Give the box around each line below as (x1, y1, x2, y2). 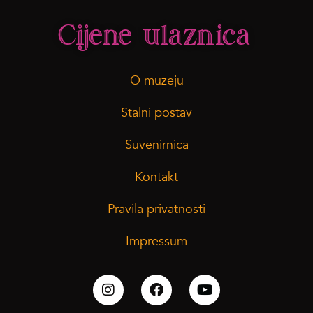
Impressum (126, 232, 187, 250)
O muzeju (129, 71, 184, 89)
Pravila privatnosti (108, 200, 205, 218)
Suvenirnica (124, 136, 189, 154)
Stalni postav (121, 103, 192, 122)
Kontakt (135, 168, 178, 186)
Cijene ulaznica (59, 21, 250, 53)
